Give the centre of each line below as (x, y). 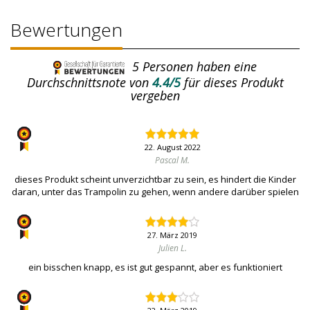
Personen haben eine (198, 66)
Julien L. (172, 248)
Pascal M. (172, 161)
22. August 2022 (172, 147)
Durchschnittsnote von (88, 83)
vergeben (155, 96)
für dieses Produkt (234, 83)
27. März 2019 (172, 235)
